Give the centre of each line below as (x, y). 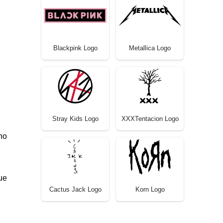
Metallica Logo (150, 48)
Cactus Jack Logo (75, 189)
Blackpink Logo (75, 48)
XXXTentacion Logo (150, 118)
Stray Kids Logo (75, 118)
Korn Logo (150, 189)
